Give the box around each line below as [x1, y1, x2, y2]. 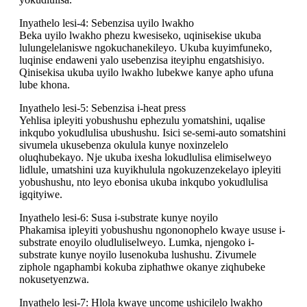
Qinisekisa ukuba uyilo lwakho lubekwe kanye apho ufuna [19, 66, 273, 79]
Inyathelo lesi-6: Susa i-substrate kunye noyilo [19, 212, 218, 224]
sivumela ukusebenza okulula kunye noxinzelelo [19, 139, 228, 151]
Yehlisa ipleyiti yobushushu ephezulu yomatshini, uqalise [19, 114, 265, 127]
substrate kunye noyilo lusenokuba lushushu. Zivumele [19, 249, 256, 261]
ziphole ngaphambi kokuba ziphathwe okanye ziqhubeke [19, 261, 265, 273]
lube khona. [19, 79, 70, 91]
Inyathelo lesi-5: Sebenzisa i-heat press [19, 102, 186, 114]
